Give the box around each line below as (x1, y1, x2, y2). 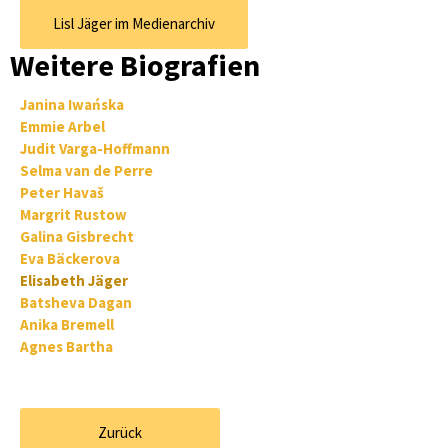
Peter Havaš (20, 183, 104, 203)
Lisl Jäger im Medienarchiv (53, 14, 215, 34)
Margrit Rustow (20, 205, 127, 225)
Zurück (98, 423, 142, 443)
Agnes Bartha (20, 337, 113, 357)
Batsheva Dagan (20, 293, 132, 313)
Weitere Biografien (10, 46, 260, 85)
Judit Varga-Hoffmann (20, 139, 170, 159)
